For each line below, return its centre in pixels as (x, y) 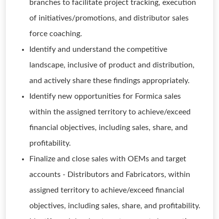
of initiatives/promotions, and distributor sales (109, 18)
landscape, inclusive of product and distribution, (112, 65)
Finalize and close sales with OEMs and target (108, 159)
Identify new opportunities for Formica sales (105, 96)
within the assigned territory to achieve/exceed (110, 112)
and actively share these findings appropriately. (109, 81)
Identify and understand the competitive (98, 49)
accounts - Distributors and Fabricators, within (110, 175)
